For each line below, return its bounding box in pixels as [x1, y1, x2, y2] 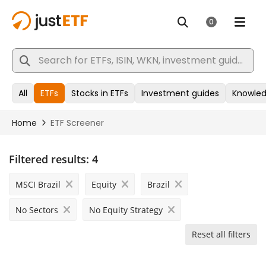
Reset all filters [192, 229, 251, 240]
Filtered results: [9, 152, 89, 166]
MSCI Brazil [15, 179, 61, 190]
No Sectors [15, 204, 58, 216]
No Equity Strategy [89, 204, 163, 216]
